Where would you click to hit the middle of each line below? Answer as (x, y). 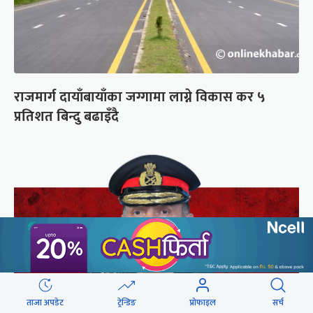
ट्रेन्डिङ (126, 303)
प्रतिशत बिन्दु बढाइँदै (66, 117)
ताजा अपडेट (45, 303)
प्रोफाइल (203, 303)
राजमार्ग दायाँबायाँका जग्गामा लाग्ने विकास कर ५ (140, 97)
